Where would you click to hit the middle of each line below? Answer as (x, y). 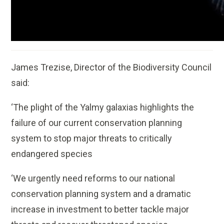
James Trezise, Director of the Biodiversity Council (111, 67)
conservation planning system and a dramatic (101, 194)
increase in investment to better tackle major (100, 209)
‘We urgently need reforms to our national (93, 178)
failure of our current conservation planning (97, 123)
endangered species (52, 154)
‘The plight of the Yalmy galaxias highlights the (103, 107)
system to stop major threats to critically (92, 138)
